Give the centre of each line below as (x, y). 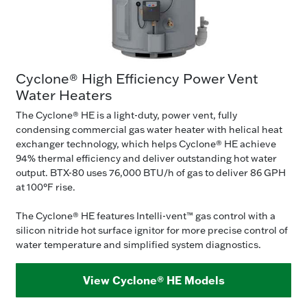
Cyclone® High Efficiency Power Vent (137, 78)
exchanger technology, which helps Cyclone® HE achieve (146, 144)
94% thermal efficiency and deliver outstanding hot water (146, 158)
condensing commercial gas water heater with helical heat (149, 129)
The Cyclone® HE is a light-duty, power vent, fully (126, 115)
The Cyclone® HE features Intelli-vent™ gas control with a (146, 216)
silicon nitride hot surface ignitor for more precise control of (152, 230)
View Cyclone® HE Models (153, 280)
